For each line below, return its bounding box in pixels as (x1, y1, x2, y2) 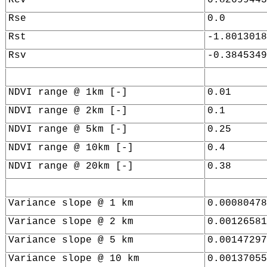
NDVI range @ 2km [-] (8, 105, 128, 116)
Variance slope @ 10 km (8, 253, 139, 264)
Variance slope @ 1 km (8, 197, 133, 209)
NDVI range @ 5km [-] (8, 123, 128, 135)
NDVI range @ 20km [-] (8, 160, 133, 172)
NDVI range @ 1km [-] (8, 86, 128, 98)
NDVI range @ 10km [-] (8, 142, 133, 153)
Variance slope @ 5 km (8, 234, 133, 246)
